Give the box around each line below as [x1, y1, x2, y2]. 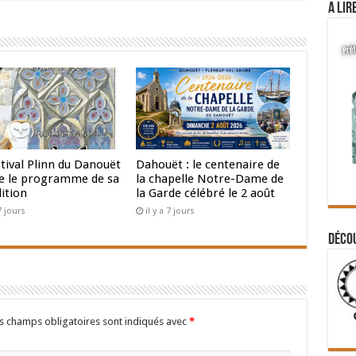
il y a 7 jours [145, 206, 195, 217]
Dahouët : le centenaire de [136, 157, 281, 172]
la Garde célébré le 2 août [136, 186, 276, 201]
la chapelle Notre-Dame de [136, 172, 284, 187]
